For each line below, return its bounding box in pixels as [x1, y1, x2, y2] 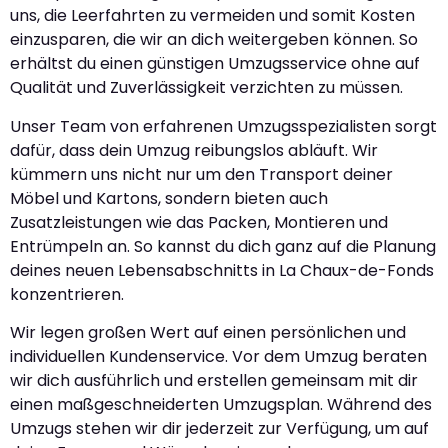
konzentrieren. [10, 282, 124, 306]
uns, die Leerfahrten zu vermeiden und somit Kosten [10, 4, 415, 28]
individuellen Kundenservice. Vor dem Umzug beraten [10, 345, 427, 369]
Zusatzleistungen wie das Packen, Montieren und [10, 210, 388, 234]
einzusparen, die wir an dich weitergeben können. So [10, 28, 418, 52]
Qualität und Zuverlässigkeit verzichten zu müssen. [10, 76, 403, 100]
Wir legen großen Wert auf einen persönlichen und [10, 321, 406, 345]
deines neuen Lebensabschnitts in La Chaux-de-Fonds [10, 258, 434, 282]
